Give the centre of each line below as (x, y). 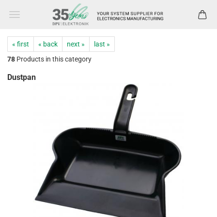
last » (102, 44)
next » (76, 44)
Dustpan (22, 77)
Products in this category (53, 59)
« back (48, 44)
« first (21, 44)
